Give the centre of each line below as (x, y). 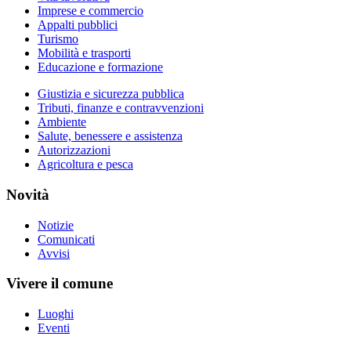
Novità (28, 194)
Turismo (58, 39)
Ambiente (62, 122)
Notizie (56, 225)
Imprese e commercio (90, 11)
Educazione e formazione (100, 67)
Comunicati (66, 239)
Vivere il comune (60, 284)
